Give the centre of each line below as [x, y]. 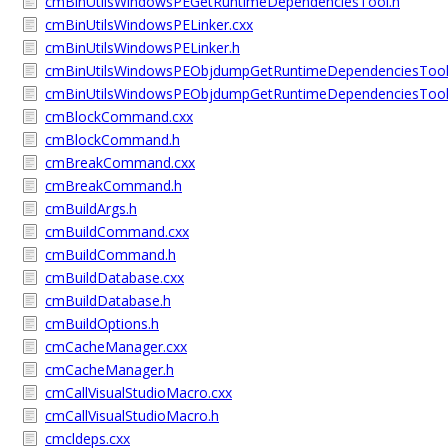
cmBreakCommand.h [113, 185]
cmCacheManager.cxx [116, 346]
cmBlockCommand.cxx [119, 116]
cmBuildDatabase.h [108, 300]
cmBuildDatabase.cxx [114, 277]
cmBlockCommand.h [112, 139]
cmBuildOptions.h [102, 323]
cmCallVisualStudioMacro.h [132, 415]
